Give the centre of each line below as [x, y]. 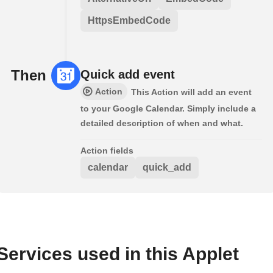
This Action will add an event [191, 92]
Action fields [107, 150]
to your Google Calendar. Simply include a [168, 108]
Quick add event [128, 74]
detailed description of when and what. [162, 123]
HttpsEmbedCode [129, 20]
